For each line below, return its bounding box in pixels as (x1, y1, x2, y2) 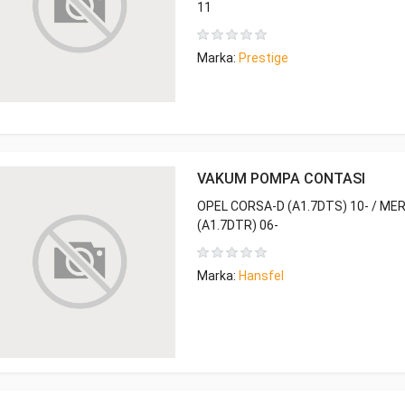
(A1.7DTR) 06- (197, 218, 278, 232)
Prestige (239, 51, 288, 65)
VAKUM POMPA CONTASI (197, 170, 365, 187)
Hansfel (239, 268, 284, 283)
